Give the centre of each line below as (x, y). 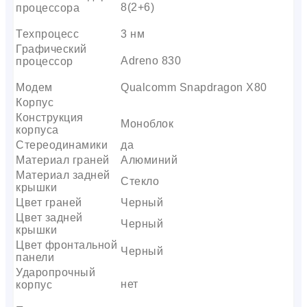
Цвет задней (49, 217)
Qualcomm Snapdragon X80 (194, 87)
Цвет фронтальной (66, 245)
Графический (51, 49)
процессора (48, 8)
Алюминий (149, 160)
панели (35, 257)
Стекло (140, 181)
